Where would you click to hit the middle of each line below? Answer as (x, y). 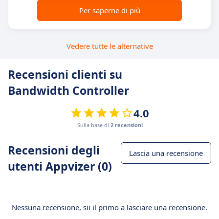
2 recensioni (126, 125)
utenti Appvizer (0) (60, 166)
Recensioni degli (54, 150)
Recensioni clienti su (65, 74)
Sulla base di (94, 125)
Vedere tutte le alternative (109, 46)
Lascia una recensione (166, 153)
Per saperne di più (109, 10)
